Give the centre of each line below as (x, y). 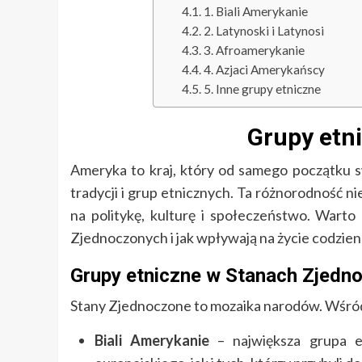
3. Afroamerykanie (255, 51)
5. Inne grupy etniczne (263, 89)
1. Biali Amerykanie (256, 12)
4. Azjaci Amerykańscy (265, 70)
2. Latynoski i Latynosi (264, 31)
